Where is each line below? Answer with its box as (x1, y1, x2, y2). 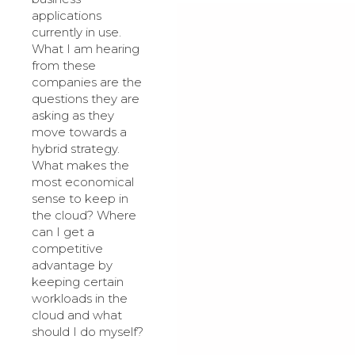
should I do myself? (32, 323, 143, 339)
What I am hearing (32, 40, 139, 56)
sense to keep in (32, 190, 128, 206)
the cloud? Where (32, 207, 136, 223)
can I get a (32, 223, 94, 239)
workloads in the (32, 290, 128, 306)
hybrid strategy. (32, 140, 120, 156)
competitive (32, 240, 103, 256)
